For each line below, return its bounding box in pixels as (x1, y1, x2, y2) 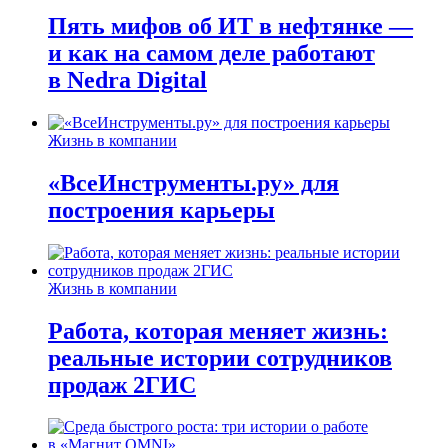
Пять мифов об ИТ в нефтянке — (48, 12, 413, 39)
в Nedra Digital (48, 66, 207, 93)
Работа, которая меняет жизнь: (48, 317, 388, 344)
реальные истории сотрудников (48, 344, 392, 371)
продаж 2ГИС (48, 371, 196, 398)
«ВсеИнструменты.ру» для (48, 169, 339, 196)
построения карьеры (48, 196, 275, 223)
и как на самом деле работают (48, 39, 375, 66)
